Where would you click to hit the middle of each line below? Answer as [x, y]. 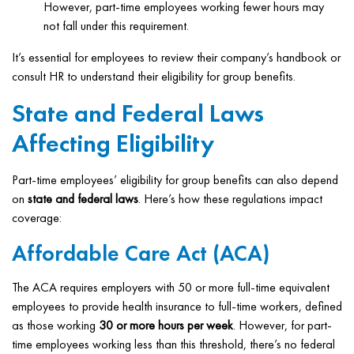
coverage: [37, 218]
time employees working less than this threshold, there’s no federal [173, 344]
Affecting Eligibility [113, 143]
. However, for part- [282, 325]
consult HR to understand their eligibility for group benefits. [154, 76]
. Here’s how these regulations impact [230, 199]
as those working [55, 325]
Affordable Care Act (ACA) [141, 253]
